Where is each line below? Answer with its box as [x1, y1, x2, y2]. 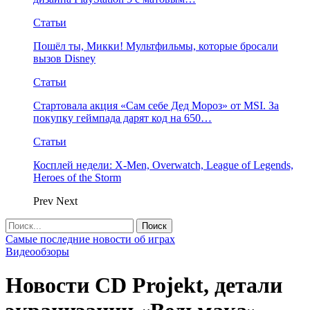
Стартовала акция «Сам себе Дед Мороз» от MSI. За [33, 100, 279, 111]
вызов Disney [33, 53, 95, 64]
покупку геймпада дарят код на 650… [33, 112, 212, 124]
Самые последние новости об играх [6, 233, 175, 245]
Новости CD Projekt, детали [6, 273, 282, 298]
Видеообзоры [6, 246, 69, 257]
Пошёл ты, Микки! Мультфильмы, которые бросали [33, 40, 278, 52]
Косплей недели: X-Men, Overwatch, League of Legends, [33, 159, 293, 171]
